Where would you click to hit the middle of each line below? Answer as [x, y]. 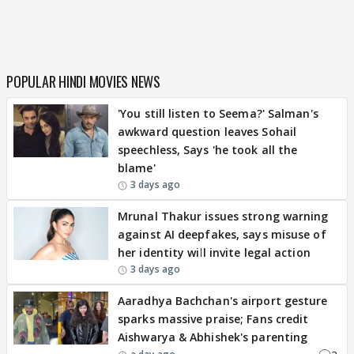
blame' [137, 168]
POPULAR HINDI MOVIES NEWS [83, 81]
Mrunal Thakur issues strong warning [223, 216]
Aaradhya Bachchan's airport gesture [223, 300]
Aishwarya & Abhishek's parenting [213, 337]
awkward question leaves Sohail [207, 131]
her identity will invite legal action [214, 252]
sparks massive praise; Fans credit [213, 318]
